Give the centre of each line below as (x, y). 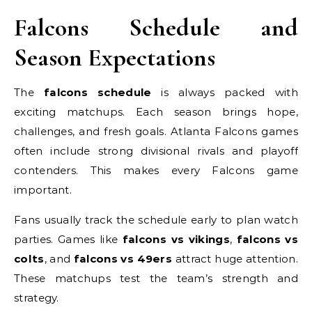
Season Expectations (115, 57)
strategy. (37, 298)
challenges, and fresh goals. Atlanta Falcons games (156, 131)
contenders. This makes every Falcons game (156, 170)
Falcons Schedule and (156, 28)
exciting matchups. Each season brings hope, (156, 112)
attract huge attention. (235, 259)
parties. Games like (68, 239)
